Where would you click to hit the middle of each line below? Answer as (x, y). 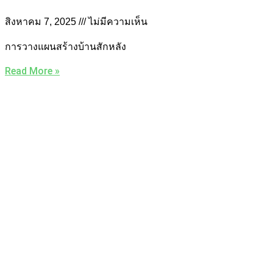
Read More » (32, 71)
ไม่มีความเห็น (117, 21)
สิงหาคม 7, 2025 (42, 21)
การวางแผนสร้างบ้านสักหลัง (66, 46)
